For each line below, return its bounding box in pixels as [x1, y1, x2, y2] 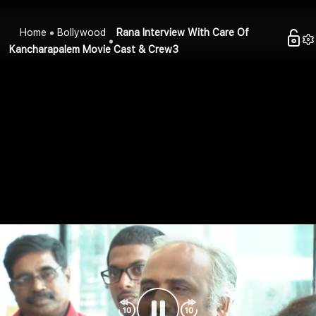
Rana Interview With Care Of [116, 27, 250, 39]
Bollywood [57, 27, 107, 39]
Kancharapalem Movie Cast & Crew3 [9, 44, 179, 56]
